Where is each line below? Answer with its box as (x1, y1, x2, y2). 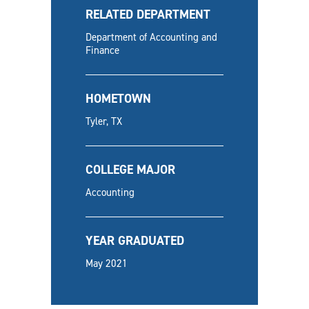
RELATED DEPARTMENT (86, 6, 210, 23)
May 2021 (86, 257, 128, 271)
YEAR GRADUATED (86, 232, 184, 250)
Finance (86, 43, 119, 58)
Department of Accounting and (86, 30, 217, 45)
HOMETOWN (86, 90, 151, 108)
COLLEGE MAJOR (86, 161, 175, 179)
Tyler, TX (86, 114, 122, 129)
